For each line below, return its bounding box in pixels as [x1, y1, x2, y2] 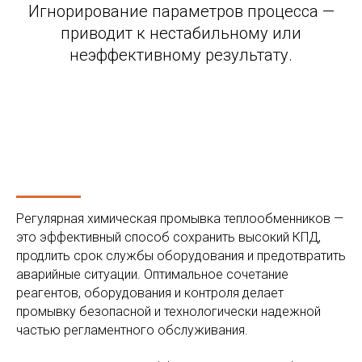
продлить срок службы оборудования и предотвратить [16, 248, 346, 263]
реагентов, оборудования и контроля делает [16, 285, 284, 301]
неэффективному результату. [69, 45, 293, 65]
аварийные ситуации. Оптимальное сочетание [16, 267, 288, 282]
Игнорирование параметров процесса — [27, 2, 335, 21]
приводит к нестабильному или [61, 23, 301, 43]
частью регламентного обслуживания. [16, 322, 248, 338]
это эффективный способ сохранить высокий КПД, [16, 229, 321, 245]
